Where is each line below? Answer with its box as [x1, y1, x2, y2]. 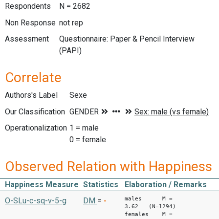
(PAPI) [59, 46, 82, 56]
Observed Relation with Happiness [5, 158, 212, 175]
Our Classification [5, 107, 65, 116]
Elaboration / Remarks [125, 179, 207, 189]
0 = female [69, 135, 106, 145]
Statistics [83, 179, 118, 189]
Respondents [5, 1, 51, 11]
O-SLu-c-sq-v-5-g [5, 196, 66, 205]
